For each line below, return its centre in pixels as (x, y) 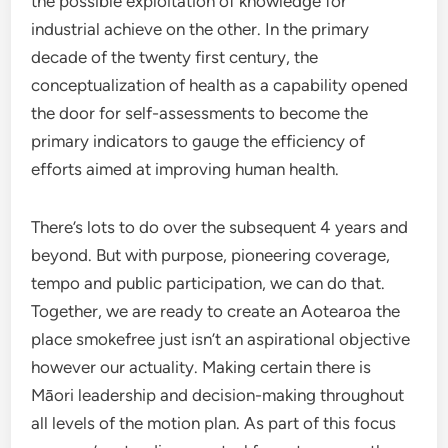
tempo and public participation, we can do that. (208, 283)
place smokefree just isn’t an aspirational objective (221, 339)
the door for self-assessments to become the (200, 113)
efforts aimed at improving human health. (185, 169)
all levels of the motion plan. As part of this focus (214, 423)
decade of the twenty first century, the (175, 57)
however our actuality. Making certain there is (201, 367)
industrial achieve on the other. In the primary (200, 29)
